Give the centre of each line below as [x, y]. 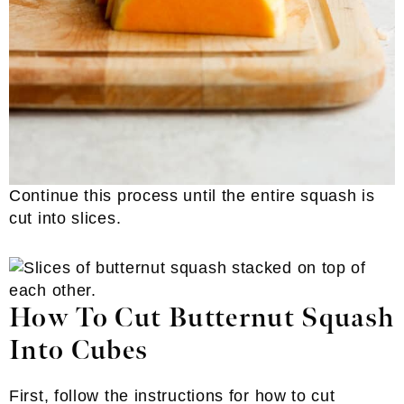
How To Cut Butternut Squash [202, 318]
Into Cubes [79, 350]
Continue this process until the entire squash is [192, 195]
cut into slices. [65, 218]
